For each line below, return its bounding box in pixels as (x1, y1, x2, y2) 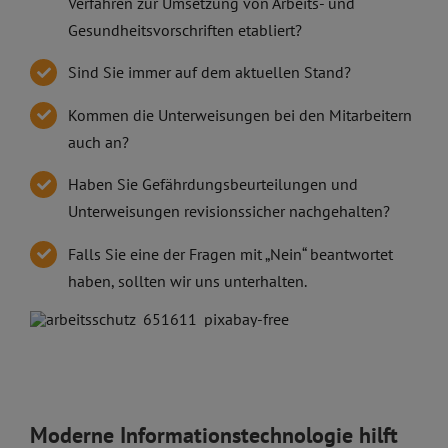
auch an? (68, 131, 130, 152)
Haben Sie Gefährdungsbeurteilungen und (68, 174, 359, 195)
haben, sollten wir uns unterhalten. (68, 270, 308, 291)
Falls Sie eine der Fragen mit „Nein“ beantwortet (68, 243, 394, 264)
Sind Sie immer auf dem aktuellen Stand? (68, 62, 352, 83)
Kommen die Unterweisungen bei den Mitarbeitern (68, 104, 413, 125)
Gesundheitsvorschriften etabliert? (68, 19, 303, 40)
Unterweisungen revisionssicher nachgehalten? (68, 201, 391, 222)
